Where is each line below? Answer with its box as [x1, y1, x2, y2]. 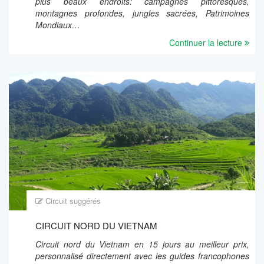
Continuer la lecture [169, 36, 245, 48]
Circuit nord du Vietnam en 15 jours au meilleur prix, [35, 237, 249, 250]
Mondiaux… [35, 18, 80, 31]
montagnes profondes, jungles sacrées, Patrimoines [35, 6, 249, 19]
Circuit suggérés [45, 194, 101, 206]
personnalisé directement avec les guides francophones [35, 249, 249, 262]
